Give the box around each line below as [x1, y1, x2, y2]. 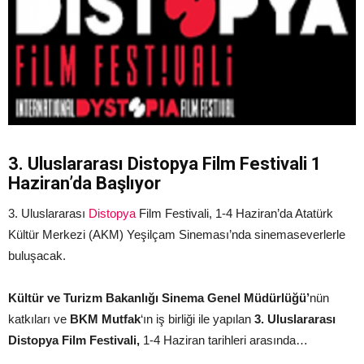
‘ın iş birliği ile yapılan [141, 311, 254, 326]
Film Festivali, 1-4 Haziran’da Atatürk [136, 206, 333, 220]
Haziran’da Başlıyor [8, 172, 161, 193]
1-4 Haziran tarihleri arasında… [143, 332, 308, 347]
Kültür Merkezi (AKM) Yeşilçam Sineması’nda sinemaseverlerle [8, 227, 345, 241]
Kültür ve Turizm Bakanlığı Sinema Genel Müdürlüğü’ [8, 290, 310, 305]
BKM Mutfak [70, 311, 141, 326]
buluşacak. [8, 248, 66, 262]
